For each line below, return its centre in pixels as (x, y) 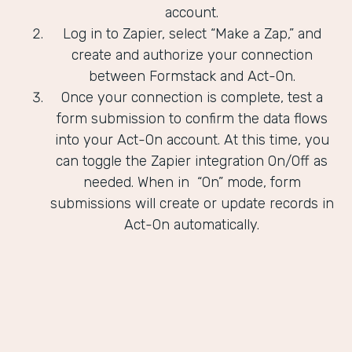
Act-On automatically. (192, 225)
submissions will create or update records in (192, 204)
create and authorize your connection (192, 55)
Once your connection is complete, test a (192, 98)
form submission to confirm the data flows (192, 119)
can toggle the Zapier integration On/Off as (192, 161)
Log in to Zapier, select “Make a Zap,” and (192, 34)
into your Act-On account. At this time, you (192, 140)
